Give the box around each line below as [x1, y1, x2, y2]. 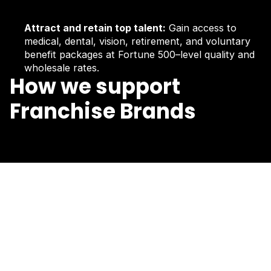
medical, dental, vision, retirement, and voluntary [24, 34, 251, 47]
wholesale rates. [24, 61, 100, 74]
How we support [10, 71, 180, 101]
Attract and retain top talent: [24, 21, 166, 34]
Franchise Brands [10, 96, 196, 126]
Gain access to [166, 21, 237, 34]
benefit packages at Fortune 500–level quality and [24, 48, 255, 60]
